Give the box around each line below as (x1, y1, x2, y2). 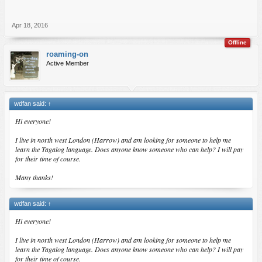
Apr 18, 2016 (12, 22, 48, 29)
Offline (228, 39, 247, 46)
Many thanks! (15, 173, 53, 182)
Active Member (46, 60, 89, 67)
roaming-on (46, 50, 88, 58)
